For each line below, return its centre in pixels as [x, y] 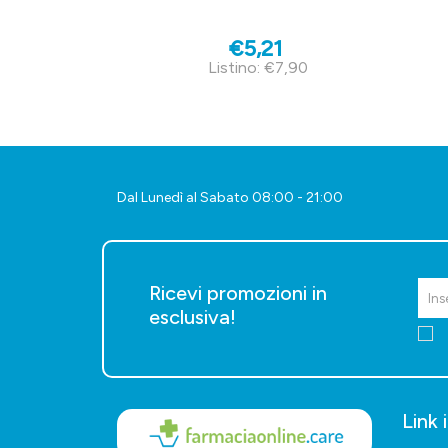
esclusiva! [192, 317]
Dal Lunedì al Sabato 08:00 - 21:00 [230, 198]
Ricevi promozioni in [238, 293]
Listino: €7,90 [258, 68]
